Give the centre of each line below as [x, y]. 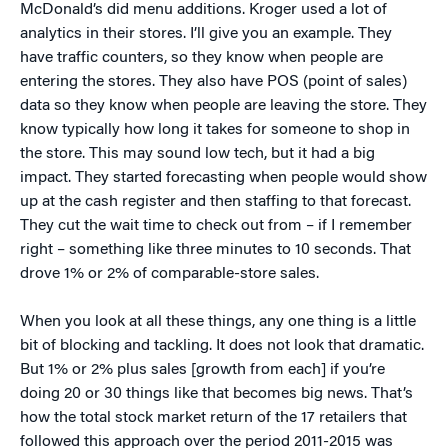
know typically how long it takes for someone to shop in [215, 129]
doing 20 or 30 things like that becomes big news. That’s [216, 393]
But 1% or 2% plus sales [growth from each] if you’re [202, 369]
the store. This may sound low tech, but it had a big [197, 153]
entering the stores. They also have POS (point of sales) [213, 81]
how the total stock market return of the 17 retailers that [213, 417]
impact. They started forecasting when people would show [223, 177]
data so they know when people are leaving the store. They [223, 105]
